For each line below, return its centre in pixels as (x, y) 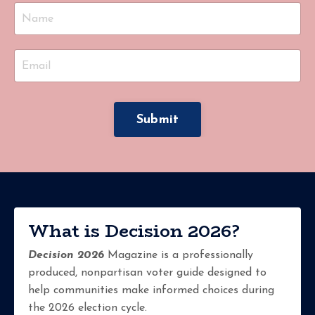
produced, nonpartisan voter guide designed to (147, 273)
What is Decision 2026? (134, 231)
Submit (157, 120)
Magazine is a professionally (180, 256)
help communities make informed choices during (151, 291)
